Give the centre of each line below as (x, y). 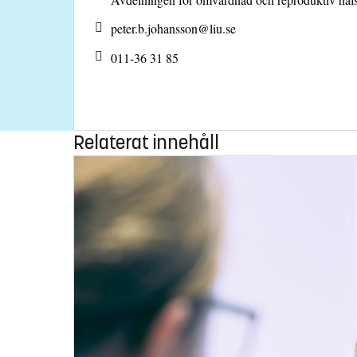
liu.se (223, 29)
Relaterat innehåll (146, 142)
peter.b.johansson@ (160, 29)
